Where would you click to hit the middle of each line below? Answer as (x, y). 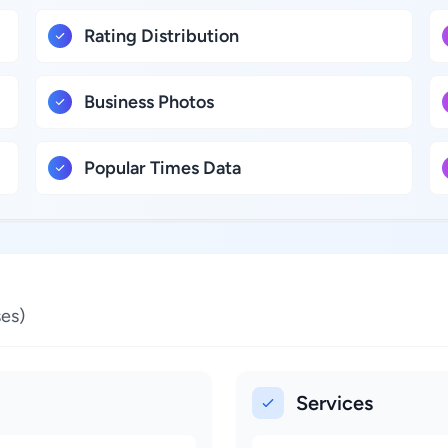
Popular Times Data (163, 168)
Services (334, 403)
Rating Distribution (162, 36)
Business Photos (149, 102)
